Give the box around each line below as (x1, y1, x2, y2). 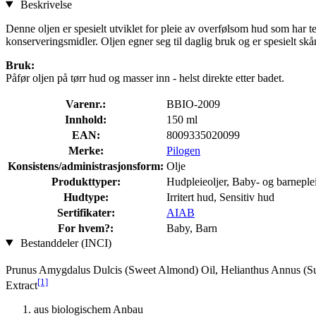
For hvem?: (58, 221, 114, 234)
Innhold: (65, 113, 107, 126)
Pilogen (166, 144, 200, 157)
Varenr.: (66, 97, 106, 110)
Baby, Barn (166, 221, 217, 234)
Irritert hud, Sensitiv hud (166, 190, 274, 203)
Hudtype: (63, 190, 109, 203)
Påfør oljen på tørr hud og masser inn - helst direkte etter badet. (6, 71, 284, 84)
